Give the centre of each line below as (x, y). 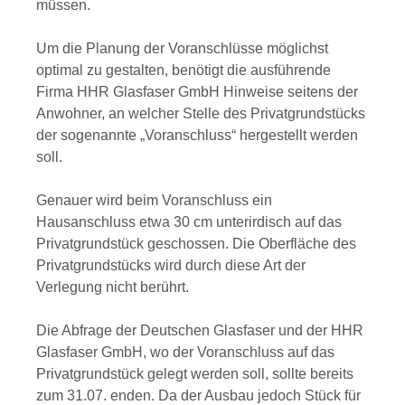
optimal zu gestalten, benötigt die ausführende (184, 70)
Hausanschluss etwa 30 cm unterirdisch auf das (189, 222)
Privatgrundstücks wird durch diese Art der (171, 265)
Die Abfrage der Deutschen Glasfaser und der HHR (200, 330)
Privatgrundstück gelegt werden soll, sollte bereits (195, 374)
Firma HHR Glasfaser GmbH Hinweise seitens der (197, 92)
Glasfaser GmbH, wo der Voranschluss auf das (185, 352)
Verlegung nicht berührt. (113, 287)
